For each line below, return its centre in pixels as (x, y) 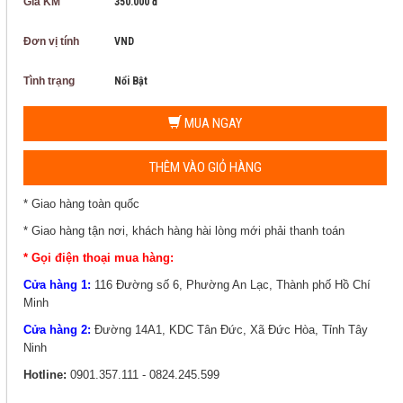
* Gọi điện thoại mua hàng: (99, 258)
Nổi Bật (131, 81)
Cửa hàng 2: (57, 330)
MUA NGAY (212, 123)
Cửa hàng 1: (57, 285)
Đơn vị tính (51, 41)
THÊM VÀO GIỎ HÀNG (205, 167)
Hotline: (45, 375)
